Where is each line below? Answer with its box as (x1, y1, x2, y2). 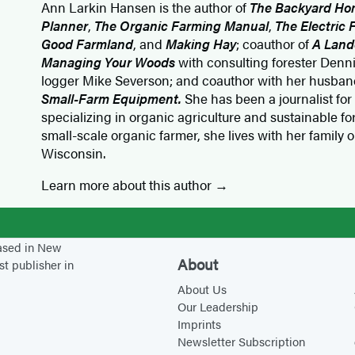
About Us (177, 281, 227, 298)
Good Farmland (41, 34, 134, 54)
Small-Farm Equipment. (41, 89, 182, 109)
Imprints (177, 315, 221, 333)
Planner (41, 16, 89, 36)
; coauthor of (236, 34, 313, 54)
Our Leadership (177, 298, 258, 315)
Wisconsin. (41, 143, 109, 163)
